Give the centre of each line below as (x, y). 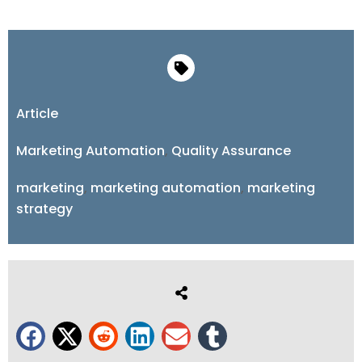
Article (37, 114)
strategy (44, 209)
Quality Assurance (231, 151)
